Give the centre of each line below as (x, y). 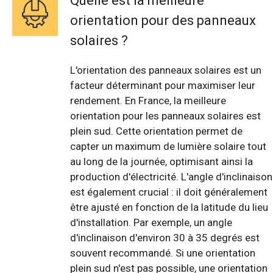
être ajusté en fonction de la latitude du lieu (169, 207)
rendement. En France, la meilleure (148, 101)
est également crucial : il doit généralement (169, 192)
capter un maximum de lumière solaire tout (168, 147)
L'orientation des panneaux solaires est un (166, 70)
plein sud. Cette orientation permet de (156, 131)
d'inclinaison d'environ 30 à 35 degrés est (165, 238)
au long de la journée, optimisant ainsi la (161, 162)
